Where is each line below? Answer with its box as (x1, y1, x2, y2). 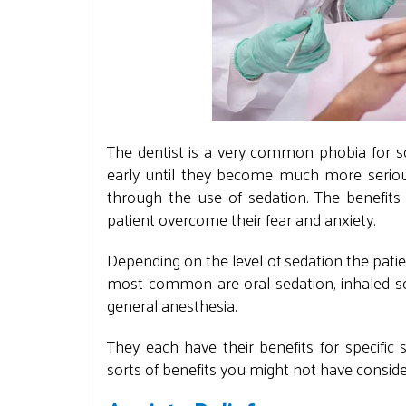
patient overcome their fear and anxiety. (107, 204, 375, 234)
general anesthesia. (107, 290, 237, 320)
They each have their (107, 331, 260, 361)
